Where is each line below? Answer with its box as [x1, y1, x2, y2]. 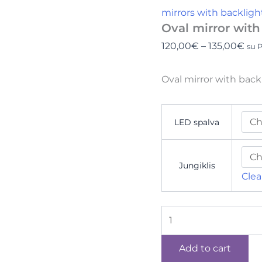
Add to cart [179, 243, 232, 254]
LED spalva [174, 117, 220, 127]
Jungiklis [178, 160, 215, 171]
